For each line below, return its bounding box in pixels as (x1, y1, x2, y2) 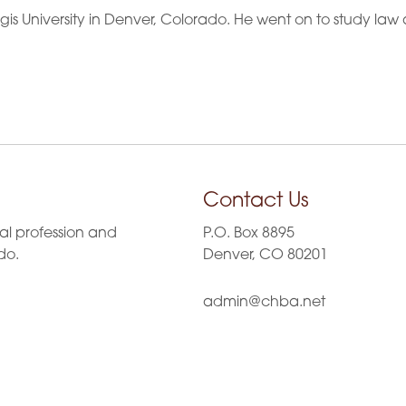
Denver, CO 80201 (203, 248, 328, 263)
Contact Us (203, 191, 309, 212)
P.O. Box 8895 (203, 227, 295, 241)
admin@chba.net (203, 295, 325, 310)
